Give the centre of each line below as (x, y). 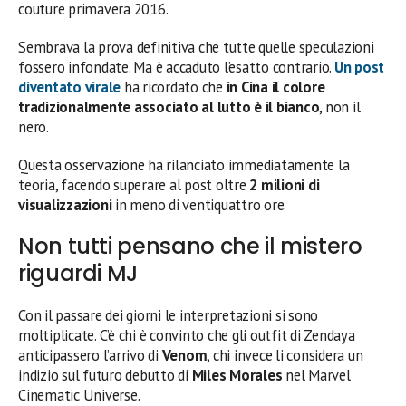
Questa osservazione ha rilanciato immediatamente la (184, 165)
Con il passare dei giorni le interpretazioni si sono (169, 316)
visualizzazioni (65, 205)
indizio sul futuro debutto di (105, 376)
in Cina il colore (275, 87)
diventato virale (70, 87)
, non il (340, 107)
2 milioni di (285, 185)
